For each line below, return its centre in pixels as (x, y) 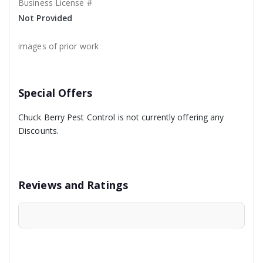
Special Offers (55, 93)
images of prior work (58, 46)
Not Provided (45, 18)
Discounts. (38, 131)
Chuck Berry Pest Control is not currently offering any (121, 117)
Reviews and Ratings (73, 185)
